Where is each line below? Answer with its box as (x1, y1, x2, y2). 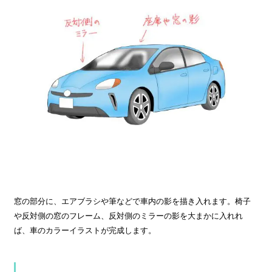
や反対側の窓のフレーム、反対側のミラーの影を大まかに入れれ (14, 211, 243, 220)
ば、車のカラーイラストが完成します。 (14, 225, 156, 235)
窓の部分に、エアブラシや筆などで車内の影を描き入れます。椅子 (14, 196, 251, 206)
